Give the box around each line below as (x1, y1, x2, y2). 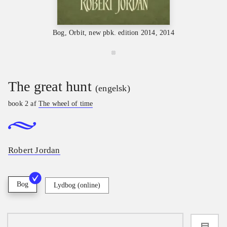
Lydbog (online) (54, 181, 100, 190)
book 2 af (8, 100, 39, 107)
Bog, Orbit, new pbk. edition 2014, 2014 (53, 28, 174, 36)
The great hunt (8, 79, 92, 94)
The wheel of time (39, 100, 93, 107)
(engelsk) (95, 83, 130, 93)
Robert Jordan (8, 145, 60, 156)
